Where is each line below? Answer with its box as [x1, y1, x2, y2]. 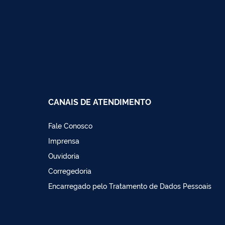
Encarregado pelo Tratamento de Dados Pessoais [48, 180, 211, 190]
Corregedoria [48, 165, 91, 175]
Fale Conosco [48, 120, 92, 130]
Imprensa [48, 135, 79, 145]
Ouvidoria [48, 150, 79, 160]
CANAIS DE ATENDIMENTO [48, 95, 151, 107]
